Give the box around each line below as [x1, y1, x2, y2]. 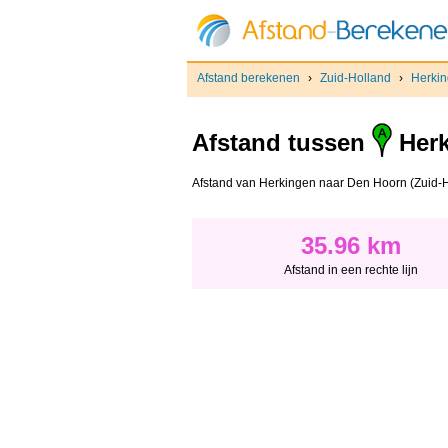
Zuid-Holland [320, 71, 391, 85]
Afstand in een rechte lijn [284, 263, 418, 278]
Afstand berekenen [197, 71, 300, 85]
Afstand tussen [192, 129, 372, 157]
